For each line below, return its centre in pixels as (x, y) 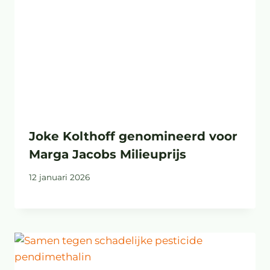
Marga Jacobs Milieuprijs (108, 154)
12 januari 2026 (59, 177)
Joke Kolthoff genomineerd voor (133, 136)
